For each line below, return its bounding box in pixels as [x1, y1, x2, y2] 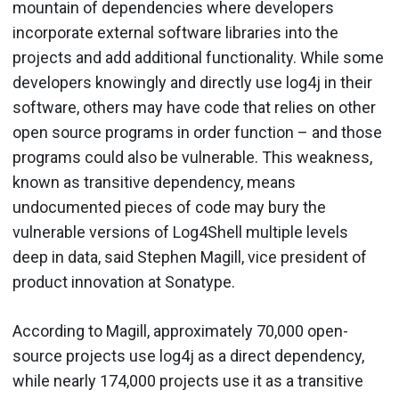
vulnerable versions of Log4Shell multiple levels [12, 222, 348, 241]
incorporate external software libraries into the [12, 22, 338, 42]
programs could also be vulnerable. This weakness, [12, 147, 372, 167]
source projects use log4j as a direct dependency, [12, 346, 364, 365]
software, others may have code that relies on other [12, 97, 376, 117]
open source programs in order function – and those [12, 122, 382, 142]
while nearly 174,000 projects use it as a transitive [12, 370, 363, 390]
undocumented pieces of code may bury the [12, 197, 326, 216]
